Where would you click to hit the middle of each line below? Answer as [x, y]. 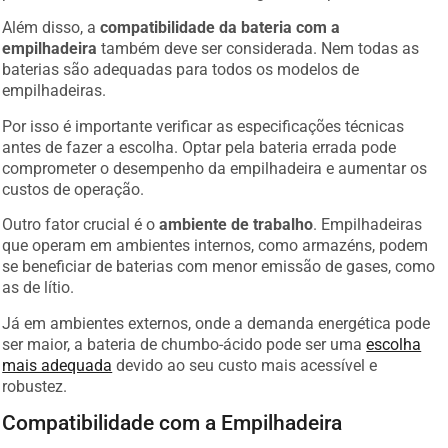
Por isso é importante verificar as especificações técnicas [203, 126]
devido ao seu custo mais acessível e [245, 365]
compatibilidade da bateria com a [220, 28]
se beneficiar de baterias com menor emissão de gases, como [219, 267]
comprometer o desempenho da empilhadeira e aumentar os [215, 168]
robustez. [35, 386]
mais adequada [57, 365]
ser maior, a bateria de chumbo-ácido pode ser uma [184, 344]
